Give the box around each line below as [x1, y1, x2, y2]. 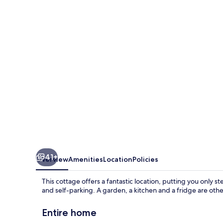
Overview [36, 154, 68, 164]
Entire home [42, 206, 97, 219]
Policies [132, 154, 158, 164]
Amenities [68, 154, 103, 164]
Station [35, 10, 76, 25]
